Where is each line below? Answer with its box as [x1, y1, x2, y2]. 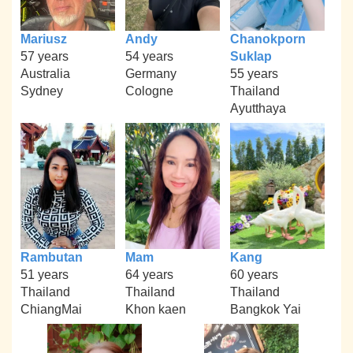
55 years [229, 67, 278, 81]
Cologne [124, 84, 173, 98]
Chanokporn [229, 32, 306, 46]
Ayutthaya [229, 102, 286, 116]
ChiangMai [20, 302, 83, 316]
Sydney [20, 84, 64, 98]
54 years [124, 50, 173, 64]
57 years [20, 50, 69, 64]
